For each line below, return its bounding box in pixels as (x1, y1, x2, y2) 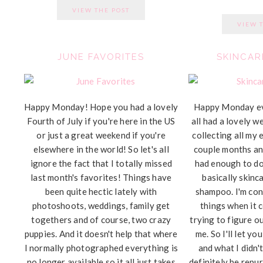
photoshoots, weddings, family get (32, 200, 170, 211)
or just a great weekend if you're (36, 129, 166, 140)
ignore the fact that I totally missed (30, 157, 172, 168)
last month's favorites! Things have (31, 171, 172, 183)
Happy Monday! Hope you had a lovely (24, 101, 178, 112)
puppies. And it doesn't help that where (24, 228, 178, 239)
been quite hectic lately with (45, 186, 157, 197)
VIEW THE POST (72, 6, 130, 14)
